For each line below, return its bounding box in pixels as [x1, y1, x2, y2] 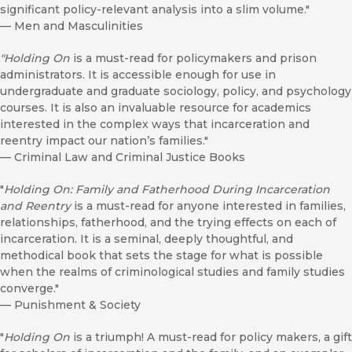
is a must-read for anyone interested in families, [71, 198, 346, 213]
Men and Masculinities [14, 18, 143, 33]
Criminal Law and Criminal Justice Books [14, 149, 245, 164]
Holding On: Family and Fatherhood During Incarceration [4, 181, 330, 196]
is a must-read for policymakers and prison [70, 50, 317, 65]
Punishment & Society [14, 297, 141, 312]
